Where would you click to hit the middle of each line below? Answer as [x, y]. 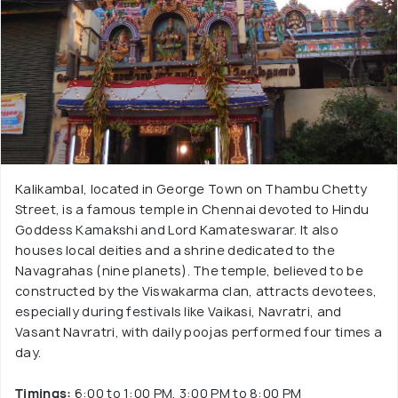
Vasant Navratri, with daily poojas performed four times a [199, 332]
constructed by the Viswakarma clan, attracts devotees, [196, 291]
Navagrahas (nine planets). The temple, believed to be [189, 271]
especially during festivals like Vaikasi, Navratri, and [179, 311]
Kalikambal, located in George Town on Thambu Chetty [191, 189]
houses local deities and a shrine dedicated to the [175, 250]
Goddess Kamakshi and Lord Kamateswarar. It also [177, 230]
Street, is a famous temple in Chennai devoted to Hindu [192, 209]
